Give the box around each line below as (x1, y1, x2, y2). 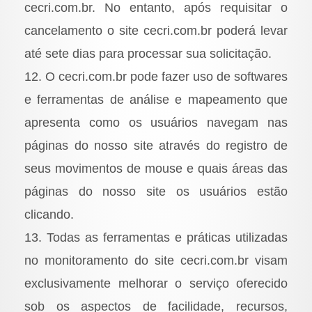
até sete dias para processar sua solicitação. (24, 47, 272, 61)
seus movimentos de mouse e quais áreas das (24, 162, 288, 176)
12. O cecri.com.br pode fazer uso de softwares (24, 70, 288, 84)
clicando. (24, 208, 74, 222)
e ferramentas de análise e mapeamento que (24, 93, 288, 107)
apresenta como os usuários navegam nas (24, 116, 288, 130)
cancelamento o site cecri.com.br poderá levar (24, 24, 288, 38)
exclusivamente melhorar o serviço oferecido (24, 276, 288, 291)
